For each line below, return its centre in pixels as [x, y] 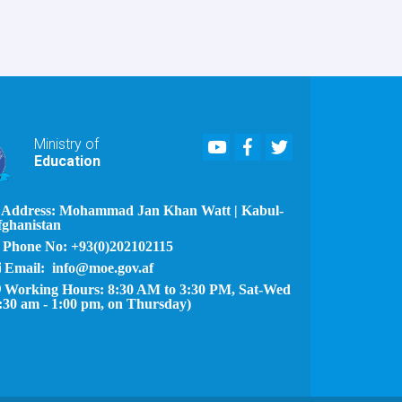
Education [67, 161]
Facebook [284, 143]
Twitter [308, 143]
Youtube [250, 143]
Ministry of [66, 144]
